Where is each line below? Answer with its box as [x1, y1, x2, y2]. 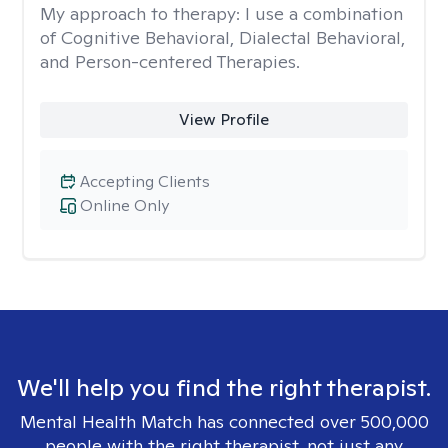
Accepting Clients [80, 171, 210, 192]
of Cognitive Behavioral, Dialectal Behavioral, [40, 26, 405, 49]
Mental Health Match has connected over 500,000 [19, 410, 429, 433]
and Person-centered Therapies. [40, 50, 300, 73]
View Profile [178, 109, 269, 130]
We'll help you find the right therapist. [17, 372, 431, 403]
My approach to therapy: [40, 2, 245, 25]
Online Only [80, 195, 169, 216]
